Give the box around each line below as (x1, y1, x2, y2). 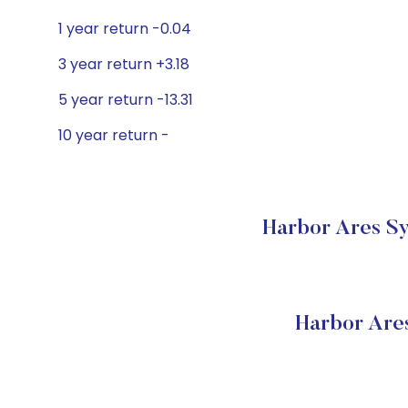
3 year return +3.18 (58, 54, 189, 75)
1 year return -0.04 (58, 18, 191, 39)
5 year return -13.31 (58, 89, 193, 110)
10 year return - (58, 125, 169, 146)
